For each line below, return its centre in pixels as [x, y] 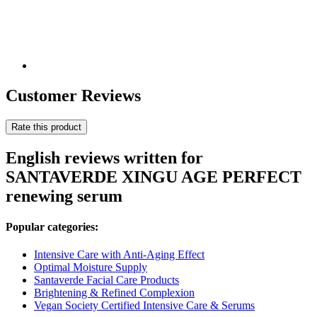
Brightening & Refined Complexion [114, 293]
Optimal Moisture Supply [91, 267]
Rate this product [46, 127]
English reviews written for [104, 157]
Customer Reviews [73, 96]
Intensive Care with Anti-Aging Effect [119, 255]
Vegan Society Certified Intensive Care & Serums [144, 306]
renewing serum [64, 196]
